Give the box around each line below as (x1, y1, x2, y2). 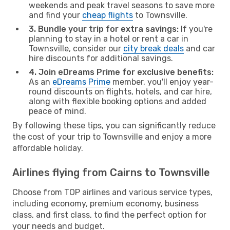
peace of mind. (29, 106, 86, 116)
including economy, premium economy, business (12, 198, 199, 208)
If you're (179, 24, 213, 34)
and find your (29, 10, 82, 20)
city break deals (123, 43, 184, 53)
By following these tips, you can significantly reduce (12, 120, 216, 130)
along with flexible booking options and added (29, 96, 206, 106)
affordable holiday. (12, 143, 83, 153)
